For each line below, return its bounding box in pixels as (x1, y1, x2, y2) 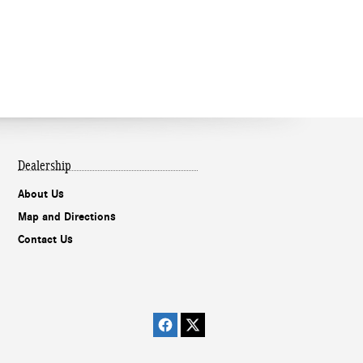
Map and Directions (18, 209, 116, 224)
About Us (18, 186, 64, 201)
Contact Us (18, 232, 73, 246)
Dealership (18, 157, 71, 173)
